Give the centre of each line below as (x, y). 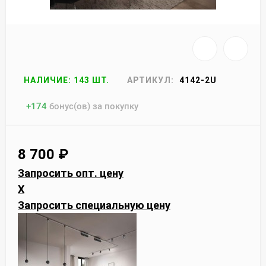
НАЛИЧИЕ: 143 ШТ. (66, 80)
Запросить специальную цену (94, 205)
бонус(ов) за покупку (94, 106)
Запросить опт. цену (71, 173)
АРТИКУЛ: (151, 80)
